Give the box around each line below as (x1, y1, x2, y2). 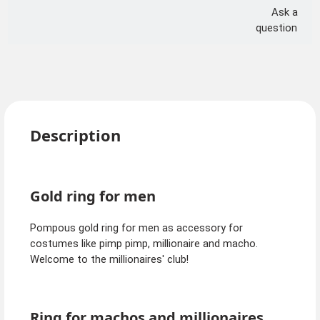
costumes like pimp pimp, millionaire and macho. (29, 237, 258, 251)
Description (29, 125, 121, 146)
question (256, 21, 297, 35)
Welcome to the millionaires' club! (29, 253, 189, 266)
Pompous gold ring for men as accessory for (29, 221, 243, 235)
